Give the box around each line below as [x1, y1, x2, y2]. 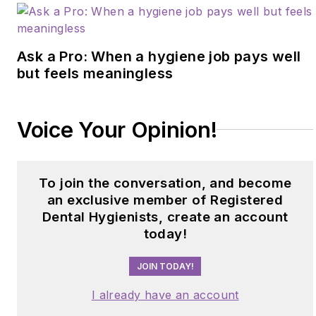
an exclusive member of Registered [47, 191, 284, 208]
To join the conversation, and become [39, 174, 292, 191]
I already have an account [91, 287, 239, 302]
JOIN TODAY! [136, 260, 194, 272]
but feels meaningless [17, 64, 174, 82]
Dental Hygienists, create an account [42, 208, 288, 225]
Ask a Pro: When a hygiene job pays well [17, 47, 301, 65]
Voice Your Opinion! [17, 116, 217, 142]
